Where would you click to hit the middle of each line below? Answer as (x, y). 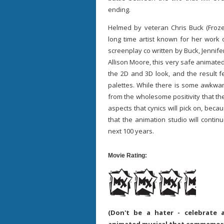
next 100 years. (131, 131)
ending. (119, 9)
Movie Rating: (127, 155)
